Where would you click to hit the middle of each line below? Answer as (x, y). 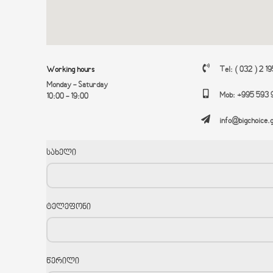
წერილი (63, 261)
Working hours (70, 70)
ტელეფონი (69, 207)
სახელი (61, 153)
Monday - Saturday (77, 85)
